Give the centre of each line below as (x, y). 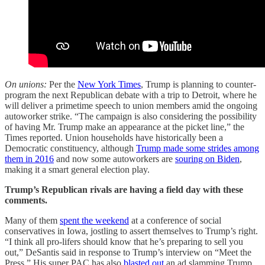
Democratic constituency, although (70, 148)
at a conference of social (175, 220)
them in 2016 (29, 159)
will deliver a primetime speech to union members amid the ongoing (131, 105)
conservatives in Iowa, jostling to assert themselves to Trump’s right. (131, 231)
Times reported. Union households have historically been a (114, 137)
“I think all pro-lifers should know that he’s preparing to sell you (124, 241)
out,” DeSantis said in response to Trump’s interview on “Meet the (128, 252)
